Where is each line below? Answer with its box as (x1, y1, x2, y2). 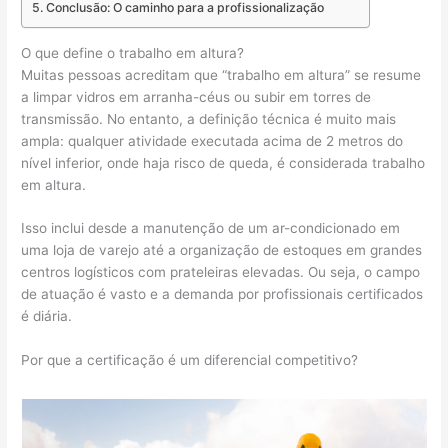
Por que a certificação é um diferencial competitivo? (21, 352, 359, 369)
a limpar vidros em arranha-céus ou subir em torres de (21, 88, 372, 105)
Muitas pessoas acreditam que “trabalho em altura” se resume (21, 66, 422, 83)
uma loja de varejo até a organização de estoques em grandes (21, 242, 423, 259)
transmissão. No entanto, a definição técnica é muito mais (21, 110, 397, 127)
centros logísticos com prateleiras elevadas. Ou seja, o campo (21, 264, 421, 281)
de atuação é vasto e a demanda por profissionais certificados (21, 286, 424, 303)
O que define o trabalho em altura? (21, 44, 245, 61)
